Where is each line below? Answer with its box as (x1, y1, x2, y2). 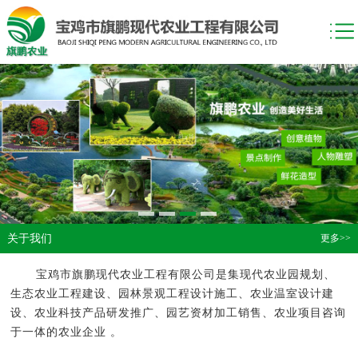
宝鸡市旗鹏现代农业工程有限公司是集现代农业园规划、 (36, 268, 336, 280)
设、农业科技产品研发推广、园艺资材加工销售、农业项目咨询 (10, 307, 347, 319)
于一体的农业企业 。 (10, 326, 123, 338)
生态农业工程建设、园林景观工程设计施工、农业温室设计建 (10, 288, 335, 300)
